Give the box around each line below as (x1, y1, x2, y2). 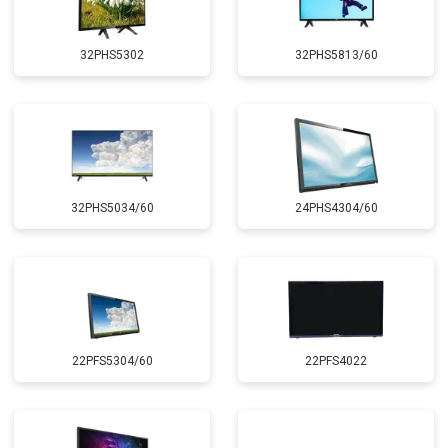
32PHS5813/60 (294, 48, 378, 62)
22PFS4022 (305, 354, 367, 368)
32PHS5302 (80, 48, 144, 62)
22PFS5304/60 (71, 354, 153, 368)
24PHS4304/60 (294, 201, 378, 215)
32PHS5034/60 (70, 201, 154, 215)
